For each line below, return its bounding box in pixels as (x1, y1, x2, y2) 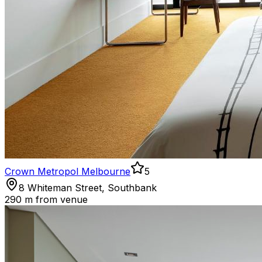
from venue (33, 194, 88, 206)
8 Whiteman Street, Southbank (19, 182, 157, 194)
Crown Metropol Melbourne (5, 166, 130, 178)
